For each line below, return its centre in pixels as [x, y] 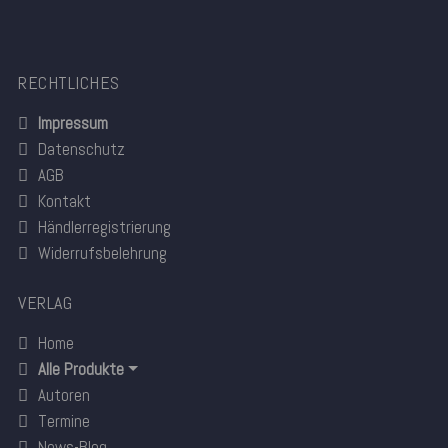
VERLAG [45, 303]
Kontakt [64, 201]
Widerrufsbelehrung [102, 253]
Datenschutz [81, 149]
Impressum [73, 123]
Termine [64, 421]
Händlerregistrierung [104, 227]
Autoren [64, 395]
